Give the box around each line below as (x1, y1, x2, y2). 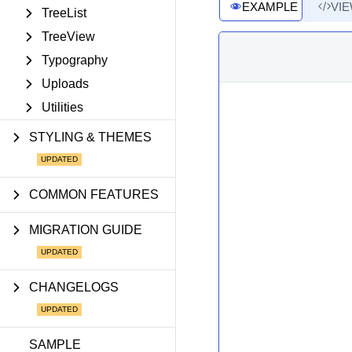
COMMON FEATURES (29, 188, 159, 201)
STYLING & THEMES (29, 130, 152, 144)
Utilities (42, 101, 83, 114)
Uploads (42, 77, 89, 90)
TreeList (42, 6, 86, 20)
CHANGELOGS (29, 280, 119, 294)
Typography (42, 53, 108, 67)
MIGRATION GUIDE (29, 223, 142, 236)
